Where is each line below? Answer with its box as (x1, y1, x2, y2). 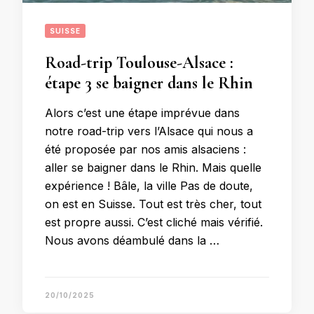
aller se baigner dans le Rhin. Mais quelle (45, 161, 261, 175)
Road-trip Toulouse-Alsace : (45, 53, 233, 73)
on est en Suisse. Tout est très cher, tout (45, 197, 261, 211)
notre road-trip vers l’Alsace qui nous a (45, 124, 253, 138)
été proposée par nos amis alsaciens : (45, 142, 246, 156)
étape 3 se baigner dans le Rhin (45, 73, 253, 93)
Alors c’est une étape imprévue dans (45, 106, 240, 120)
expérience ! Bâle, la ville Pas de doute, (45, 179, 253, 193)
